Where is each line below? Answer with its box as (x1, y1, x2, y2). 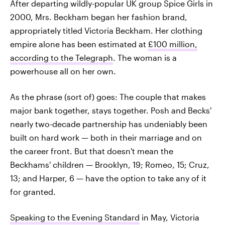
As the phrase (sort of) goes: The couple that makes (10, 92, 206, 102)
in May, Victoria (140, 212, 199, 222)
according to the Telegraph (10, 53, 113, 63)
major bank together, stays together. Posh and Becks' (10, 105, 211, 116)
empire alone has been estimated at (10, 39, 148, 49)
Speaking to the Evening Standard (10, 212, 140, 222)
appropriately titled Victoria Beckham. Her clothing (10, 26, 202, 36)
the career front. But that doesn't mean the (10, 146, 173, 156)
